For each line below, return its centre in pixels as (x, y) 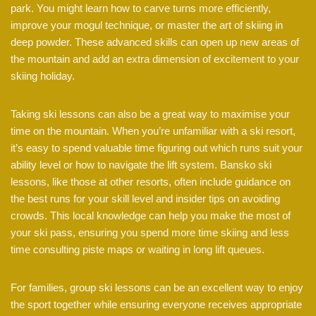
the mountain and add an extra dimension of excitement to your (155, 59)
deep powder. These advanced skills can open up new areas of (155, 42)
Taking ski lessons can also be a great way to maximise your (150, 114)
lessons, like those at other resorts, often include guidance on (151, 182)
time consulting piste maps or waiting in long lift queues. (138, 250)
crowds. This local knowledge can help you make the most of (151, 216)
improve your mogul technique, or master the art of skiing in (147, 25)
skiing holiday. (43, 76)
